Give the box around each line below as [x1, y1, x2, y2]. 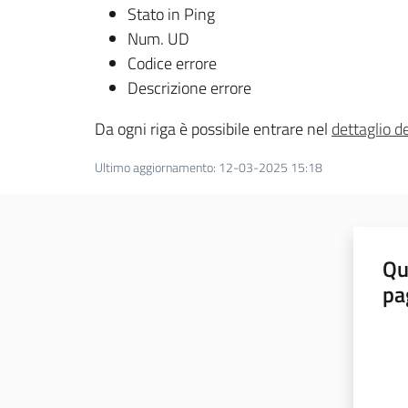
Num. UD [127, 25, 189, 51]
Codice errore [127, 50, 217, 76]
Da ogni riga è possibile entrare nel [95, 116, 331, 141]
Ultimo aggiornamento [95, 157, 213, 178]
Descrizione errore [127, 75, 251, 100]
